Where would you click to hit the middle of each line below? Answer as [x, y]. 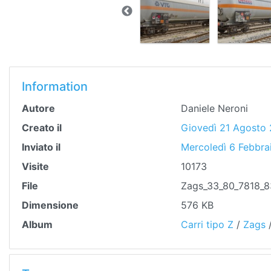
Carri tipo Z [207, 224]
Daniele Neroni [214, 108]
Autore [38, 108]
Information [55, 87]
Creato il [42, 128]
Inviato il [41, 147]
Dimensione [50, 205]
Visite [35, 166]
